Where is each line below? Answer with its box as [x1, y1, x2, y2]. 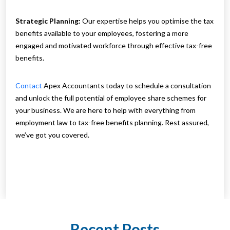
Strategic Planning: [15, 16, 81, 26]
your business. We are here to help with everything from [15, 106, 196, 115]
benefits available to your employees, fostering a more [15, 29, 188, 38]
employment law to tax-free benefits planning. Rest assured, [15, 118, 209, 127]
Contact [15, 81, 42, 90]
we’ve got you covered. [15, 130, 89, 140]
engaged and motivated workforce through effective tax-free [15, 41, 212, 50]
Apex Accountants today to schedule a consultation [42, 81, 211, 90]
